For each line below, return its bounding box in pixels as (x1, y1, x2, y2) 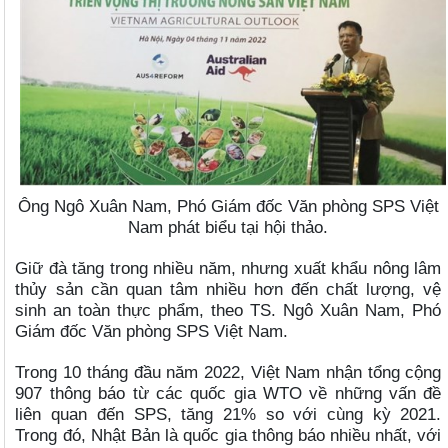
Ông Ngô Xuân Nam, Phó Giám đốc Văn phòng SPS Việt (17, 195, 439, 216)
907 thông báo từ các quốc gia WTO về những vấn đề (15, 382, 442, 403)
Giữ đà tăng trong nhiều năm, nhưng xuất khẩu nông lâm (15, 257, 442, 278)
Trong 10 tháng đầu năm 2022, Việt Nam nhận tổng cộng (15, 361, 442, 382)
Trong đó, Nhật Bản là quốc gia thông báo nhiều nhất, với (15, 424, 442, 445)
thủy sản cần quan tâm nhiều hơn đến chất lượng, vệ (15, 278, 442, 299)
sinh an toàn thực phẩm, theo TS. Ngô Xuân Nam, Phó (15, 299, 442, 320)
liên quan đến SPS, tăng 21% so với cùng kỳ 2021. (15, 403, 442, 424)
